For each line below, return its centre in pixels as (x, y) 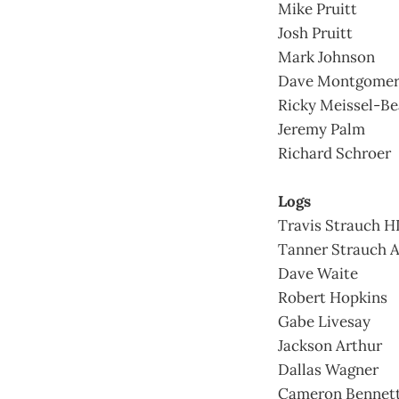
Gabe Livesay (324, 321)
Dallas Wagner (328, 369)
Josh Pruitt (315, 33)
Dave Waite (318, 273)
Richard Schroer (334, 153)
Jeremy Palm (322, 129)
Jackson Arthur (330, 345)
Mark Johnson (326, 57)
